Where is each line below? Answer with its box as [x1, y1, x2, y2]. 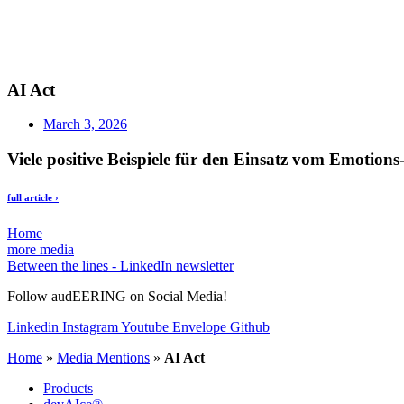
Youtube [121, 319, 169, 335]
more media [7, 242, 74, 258]
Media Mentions [57, 350, 150, 366]
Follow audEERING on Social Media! [7, 289, 227, 305]
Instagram [62, 319, 118, 335]
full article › [7, 192, 59, 204]
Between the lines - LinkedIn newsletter [7, 258, 234, 274]
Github [230, 319, 270, 335]
